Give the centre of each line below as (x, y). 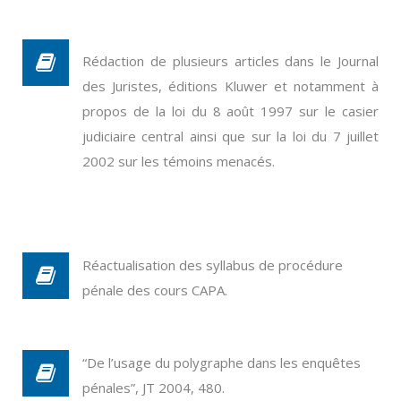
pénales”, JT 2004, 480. (154, 388)
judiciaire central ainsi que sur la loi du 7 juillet (230, 136)
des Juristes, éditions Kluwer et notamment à (230, 86)
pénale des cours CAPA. (155, 290)
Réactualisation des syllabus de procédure (213, 265)
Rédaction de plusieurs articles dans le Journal (230, 61)
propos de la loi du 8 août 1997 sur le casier (230, 111)
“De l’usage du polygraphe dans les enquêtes (222, 363)
